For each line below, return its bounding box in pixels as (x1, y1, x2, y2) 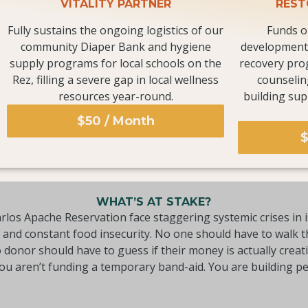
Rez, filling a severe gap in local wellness (12, 71, 219, 87)
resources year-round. (58, 88, 173, 104)
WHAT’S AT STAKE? (96, 195, 212, 208)
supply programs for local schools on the (10, 55, 221, 71)
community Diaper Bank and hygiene (20, 38, 211, 54)
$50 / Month (76, 113, 155, 129)
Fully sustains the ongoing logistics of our (8, 22, 223, 38)
